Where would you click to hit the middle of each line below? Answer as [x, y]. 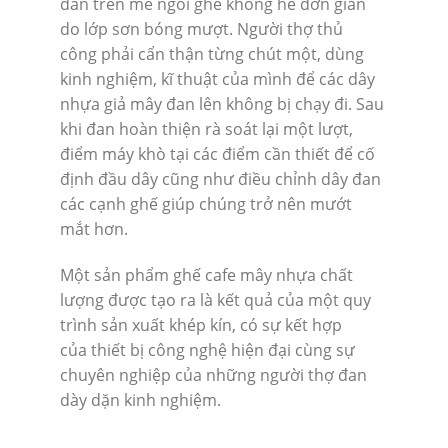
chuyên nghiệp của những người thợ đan [213, 374]
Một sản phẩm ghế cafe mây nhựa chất [206, 274]
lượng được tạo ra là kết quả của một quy [215, 299]
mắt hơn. [94, 229]
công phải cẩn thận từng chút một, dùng [212, 54]
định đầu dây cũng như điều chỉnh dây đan [220, 179]
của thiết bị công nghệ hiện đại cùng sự [207, 349]
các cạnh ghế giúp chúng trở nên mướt [206, 204]
